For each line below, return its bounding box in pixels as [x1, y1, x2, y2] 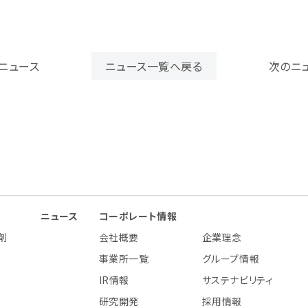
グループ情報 [201, 252, 260, 265]
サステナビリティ [201, 273, 274, 287]
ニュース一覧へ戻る [105, 58, 203, 74]
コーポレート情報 [98, 209, 177, 223]
